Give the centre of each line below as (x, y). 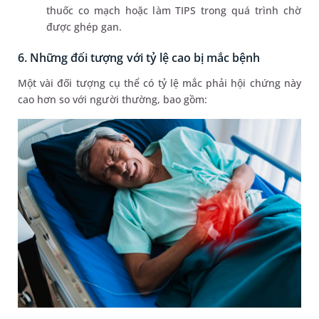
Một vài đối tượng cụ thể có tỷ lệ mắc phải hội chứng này (159, 83)
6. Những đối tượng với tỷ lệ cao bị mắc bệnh (139, 57)
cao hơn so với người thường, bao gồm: (114, 99)
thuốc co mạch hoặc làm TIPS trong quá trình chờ (174, 10)
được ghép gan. (84, 26)
